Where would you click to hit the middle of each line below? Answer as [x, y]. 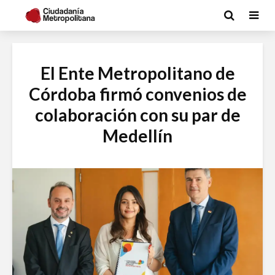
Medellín [137, 136]
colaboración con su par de [137, 115]
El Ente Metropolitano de [137, 73]
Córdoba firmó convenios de [137, 94]
